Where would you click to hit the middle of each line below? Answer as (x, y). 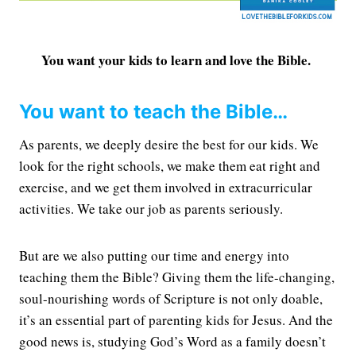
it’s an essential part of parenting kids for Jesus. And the (176, 319)
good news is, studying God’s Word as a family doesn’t (172, 341)
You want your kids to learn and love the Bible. (178, 60)
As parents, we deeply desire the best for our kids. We (169, 144)
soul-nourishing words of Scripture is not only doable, (171, 298)
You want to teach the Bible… (153, 111)
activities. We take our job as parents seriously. (151, 208)
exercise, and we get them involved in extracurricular (166, 187)
